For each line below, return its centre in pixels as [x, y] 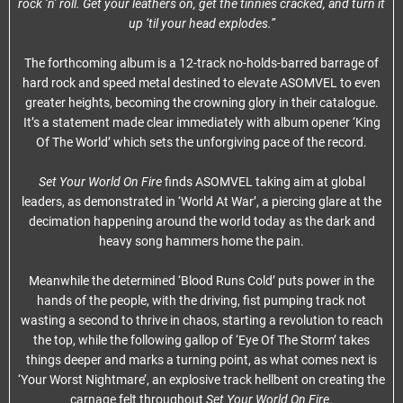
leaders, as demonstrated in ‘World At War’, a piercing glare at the [201, 201]
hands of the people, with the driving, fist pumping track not [201, 300]
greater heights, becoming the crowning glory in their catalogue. [201, 103]
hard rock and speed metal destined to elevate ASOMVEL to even [201, 83]
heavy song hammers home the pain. [201, 241]
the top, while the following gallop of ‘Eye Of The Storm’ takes [201, 340]
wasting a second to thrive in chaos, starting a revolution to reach [201, 320]
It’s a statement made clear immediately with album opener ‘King [201, 122]
